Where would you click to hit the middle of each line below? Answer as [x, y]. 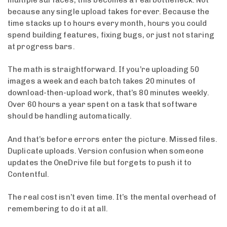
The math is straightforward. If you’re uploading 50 [104, 69]
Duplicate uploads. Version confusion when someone [106, 151]
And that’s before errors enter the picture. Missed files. [112, 139]
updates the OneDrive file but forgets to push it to [100, 162]
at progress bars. [41, 46]
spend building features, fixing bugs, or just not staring [111, 35]
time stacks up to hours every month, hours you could [107, 23]
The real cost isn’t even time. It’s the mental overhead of [112, 197]
